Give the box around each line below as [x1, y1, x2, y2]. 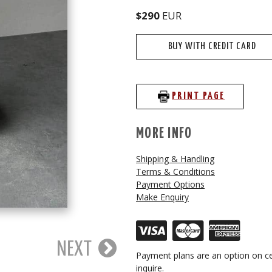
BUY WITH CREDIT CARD [168, 41, 256, 52]
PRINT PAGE [172, 91, 225, 102]
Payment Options [136, 178, 205, 190]
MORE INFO [136, 126, 192, 141]
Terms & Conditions [136, 165, 215, 177]
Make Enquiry [136, 191, 189, 203]
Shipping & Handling [136, 152, 214, 165]
